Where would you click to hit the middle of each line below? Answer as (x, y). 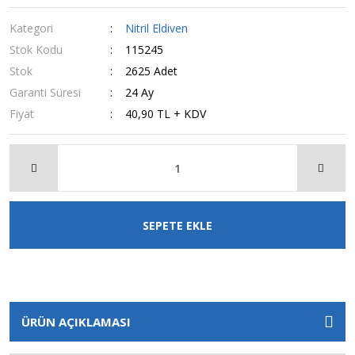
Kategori (31, 28)
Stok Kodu (36, 50)
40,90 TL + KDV (166, 114)
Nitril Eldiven (157, 28)
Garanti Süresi (45, 92)
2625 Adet (152, 71)
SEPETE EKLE (177, 225)
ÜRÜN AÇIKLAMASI (76, 322)
